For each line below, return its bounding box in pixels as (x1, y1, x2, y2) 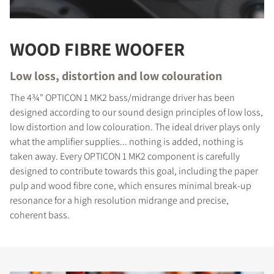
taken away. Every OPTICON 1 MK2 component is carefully (10, 150, 240, 163)
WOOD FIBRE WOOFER (10, 37, 185, 62)
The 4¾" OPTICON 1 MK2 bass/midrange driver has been (10, 91, 235, 105)
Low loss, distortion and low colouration (10, 68, 222, 84)
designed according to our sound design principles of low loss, (10, 106, 263, 119)
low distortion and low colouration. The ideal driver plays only (10, 120, 260, 134)
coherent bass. (10, 209, 70, 222)
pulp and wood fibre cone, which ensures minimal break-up (10, 179, 251, 193)
